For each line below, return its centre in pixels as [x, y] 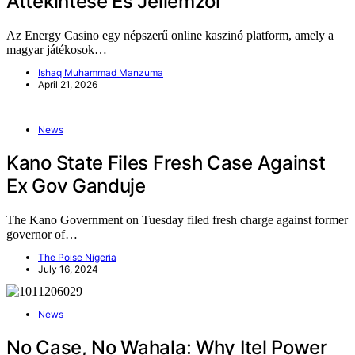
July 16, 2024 [68, 269]
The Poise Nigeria [77, 258]
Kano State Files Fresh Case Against [166, 163]
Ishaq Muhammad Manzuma [101, 73]
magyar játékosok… [57, 50]
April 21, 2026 [68, 85]
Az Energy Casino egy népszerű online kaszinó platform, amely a [170, 36]
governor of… [42, 235]
